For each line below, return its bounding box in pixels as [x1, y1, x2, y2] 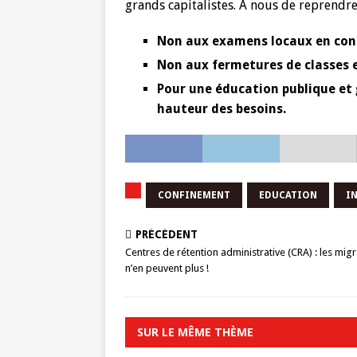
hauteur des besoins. [157, 101, 286, 116]
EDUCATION [259, 190, 317, 201]
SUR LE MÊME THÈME [137, 324, 253, 339]
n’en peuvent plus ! [125, 262, 209, 274]
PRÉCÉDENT [135, 228, 198, 241]
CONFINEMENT [158, 190, 230, 201]
